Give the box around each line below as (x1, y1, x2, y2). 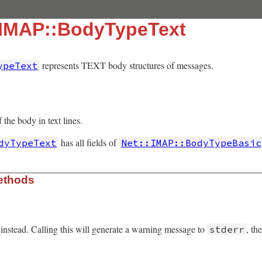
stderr (209, 223, 244, 236)
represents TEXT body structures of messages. (40, 59, 214, 71)
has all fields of (58, 136, 119, 149)
